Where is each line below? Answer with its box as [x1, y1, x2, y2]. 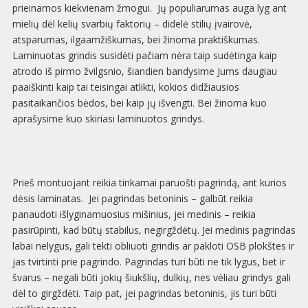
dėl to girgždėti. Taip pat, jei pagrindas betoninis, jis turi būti [12, 287, 276, 300]
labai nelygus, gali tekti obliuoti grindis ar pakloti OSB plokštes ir [12, 239, 294, 253]
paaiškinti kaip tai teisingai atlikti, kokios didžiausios [12, 80, 239, 93]
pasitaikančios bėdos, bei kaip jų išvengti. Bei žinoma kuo [12, 96, 267, 109]
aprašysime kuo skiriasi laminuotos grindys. [12, 111, 204, 125]
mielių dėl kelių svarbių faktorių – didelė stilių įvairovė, [12, 16, 252, 30]
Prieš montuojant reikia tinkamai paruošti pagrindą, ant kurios [12, 176, 287, 190]
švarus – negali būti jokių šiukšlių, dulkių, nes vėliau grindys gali [12, 271, 291, 285]
